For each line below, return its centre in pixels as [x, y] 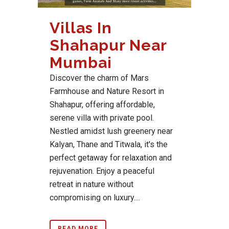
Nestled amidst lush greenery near [111, 131]
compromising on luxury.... [95, 198]
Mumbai [81, 63]
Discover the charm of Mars [99, 78]
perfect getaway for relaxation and [111, 158]
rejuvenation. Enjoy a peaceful [102, 171]
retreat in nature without [91, 185]
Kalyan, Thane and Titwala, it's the [109, 145]
